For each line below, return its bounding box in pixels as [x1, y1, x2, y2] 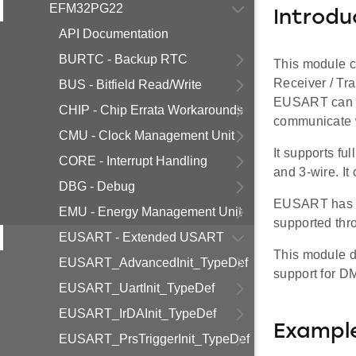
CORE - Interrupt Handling [59, 154, 207, 168]
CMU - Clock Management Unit [59, 129, 234, 142]
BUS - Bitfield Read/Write [59, 78, 202, 91]
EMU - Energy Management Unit [59, 205, 242, 219]
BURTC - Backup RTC [59, 52, 188, 66]
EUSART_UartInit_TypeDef [59, 281, 215, 295]
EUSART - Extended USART [59, 230, 224, 244]
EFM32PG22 [49, 2, 123, 15]
